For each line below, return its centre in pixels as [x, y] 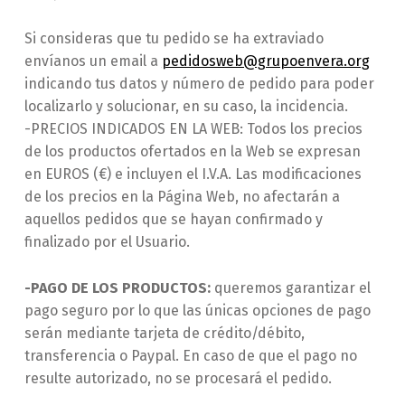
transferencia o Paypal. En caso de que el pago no [190, 356]
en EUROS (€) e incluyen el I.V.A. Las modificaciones [193, 174]
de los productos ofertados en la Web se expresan [192, 152]
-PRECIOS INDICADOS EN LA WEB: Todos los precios [193, 129]
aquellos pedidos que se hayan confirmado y [173, 220]
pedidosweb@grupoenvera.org [265, 61]
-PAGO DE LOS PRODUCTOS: [119, 288]
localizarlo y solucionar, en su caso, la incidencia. [186, 107]
